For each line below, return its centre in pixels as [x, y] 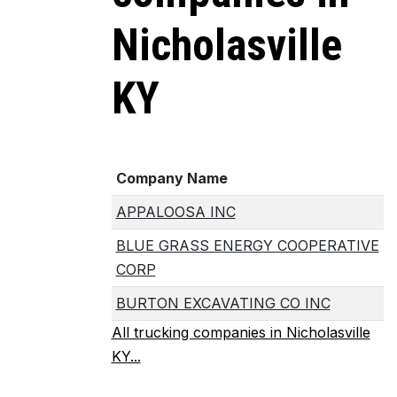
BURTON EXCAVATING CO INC [223, 303]
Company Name [171, 178]
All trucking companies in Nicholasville [241, 332]
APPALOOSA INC [175, 212]
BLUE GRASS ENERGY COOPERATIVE [247, 245]
